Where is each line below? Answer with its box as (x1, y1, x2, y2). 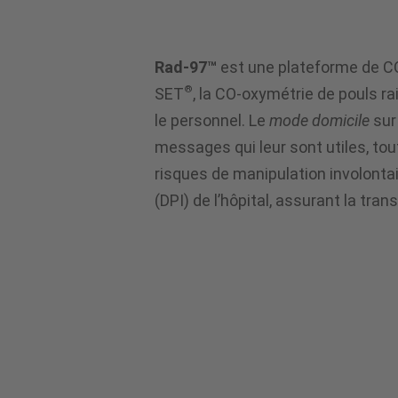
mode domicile (269, 110, 370, 130)
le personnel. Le (155, 110, 270, 130)
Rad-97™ (155, 57, 218, 76)
